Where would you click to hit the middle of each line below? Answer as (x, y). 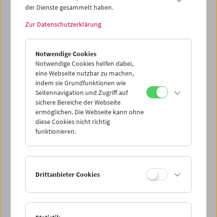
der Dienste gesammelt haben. (70, 7)
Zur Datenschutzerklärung (63, 24)
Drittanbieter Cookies (68, 174)
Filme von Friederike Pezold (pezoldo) (91, 42)
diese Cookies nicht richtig (73, 121)
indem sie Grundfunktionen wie (81, 83)
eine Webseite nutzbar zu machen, (85, 73)
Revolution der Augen (61, 32)
